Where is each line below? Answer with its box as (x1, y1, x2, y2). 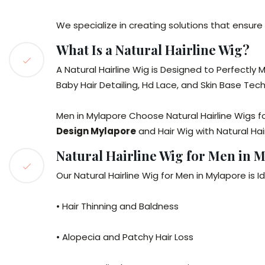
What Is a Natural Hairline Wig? (56, 41, 250, 59)
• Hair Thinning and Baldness (56, 200, 179, 212)
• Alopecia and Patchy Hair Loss (56, 231, 193, 243)
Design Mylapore (56, 125, 136, 137)
